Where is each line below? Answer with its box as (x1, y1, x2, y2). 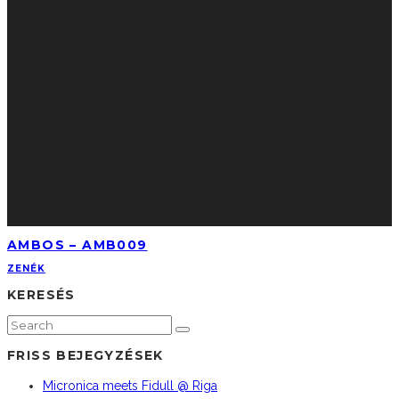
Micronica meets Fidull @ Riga (43, 379, 217, 394)
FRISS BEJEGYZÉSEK (7, 347, 164, 364)
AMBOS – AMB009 (7, 236, 148, 253)
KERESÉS (7, 287, 76, 304)
